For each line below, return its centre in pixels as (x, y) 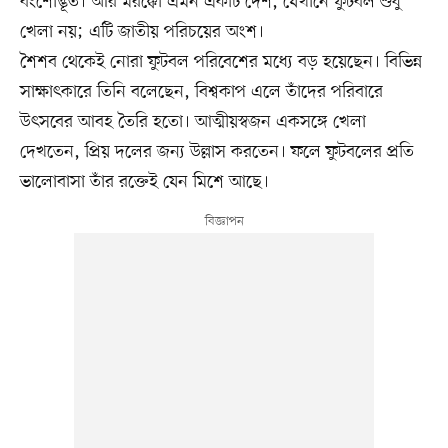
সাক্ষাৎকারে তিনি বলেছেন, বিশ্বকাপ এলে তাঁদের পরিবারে (201, 91)
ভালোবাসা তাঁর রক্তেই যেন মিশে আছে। (144, 181)
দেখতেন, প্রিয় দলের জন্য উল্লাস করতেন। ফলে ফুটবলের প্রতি (216, 151)
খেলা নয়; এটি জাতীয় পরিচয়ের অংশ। (141, 31)
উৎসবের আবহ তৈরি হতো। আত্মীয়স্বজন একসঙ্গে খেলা (192, 121)
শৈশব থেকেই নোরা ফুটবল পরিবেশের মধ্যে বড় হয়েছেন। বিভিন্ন (220, 61)
